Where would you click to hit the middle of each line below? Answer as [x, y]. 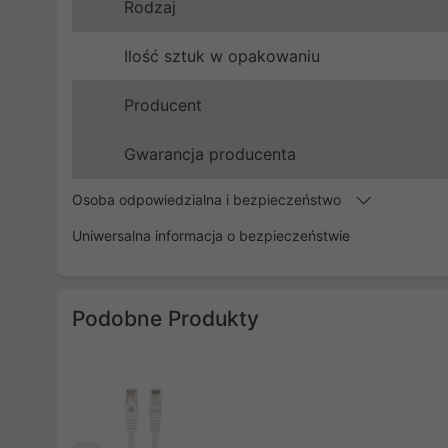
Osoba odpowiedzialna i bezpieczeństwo [208, 199]
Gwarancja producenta [210, 154]
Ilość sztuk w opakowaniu [222, 56]
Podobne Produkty [165, 318]
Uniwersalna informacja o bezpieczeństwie [211, 235]
